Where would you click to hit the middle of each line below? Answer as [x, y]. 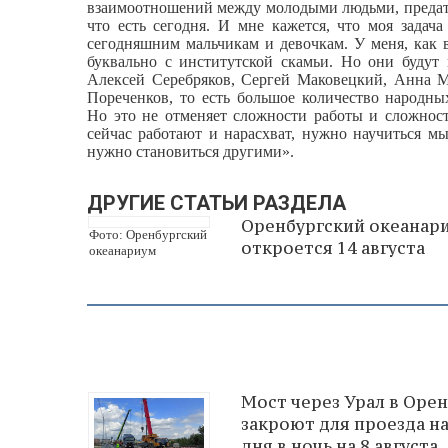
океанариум [122, 250]
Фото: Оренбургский [148, 234]
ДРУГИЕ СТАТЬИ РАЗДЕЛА [216, 203]
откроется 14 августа [333, 248]
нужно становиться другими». [190, 151]
